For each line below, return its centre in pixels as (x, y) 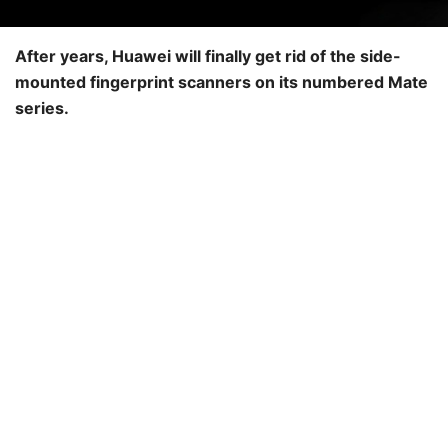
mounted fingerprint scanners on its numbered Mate (221, 81)
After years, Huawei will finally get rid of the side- (208, 55)
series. (42, 107)
